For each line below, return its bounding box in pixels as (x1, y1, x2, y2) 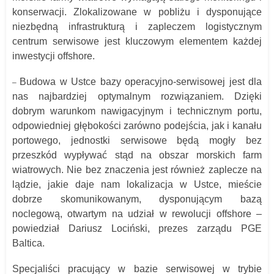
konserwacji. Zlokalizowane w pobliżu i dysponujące (12, 6, 262, 17)
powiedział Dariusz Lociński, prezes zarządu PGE (12, 223, 262, 234)
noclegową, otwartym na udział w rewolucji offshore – (12, 208, 262, 219)
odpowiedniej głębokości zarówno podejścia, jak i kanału (12, 120, 262, 131)
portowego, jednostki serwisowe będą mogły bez (12, 135, 262, 146)
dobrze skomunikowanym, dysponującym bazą (12, 193, 262, 204)
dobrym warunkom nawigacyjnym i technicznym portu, (12, 105, 262, 116)
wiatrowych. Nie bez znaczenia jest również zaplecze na (12, 164, 262, 175)
